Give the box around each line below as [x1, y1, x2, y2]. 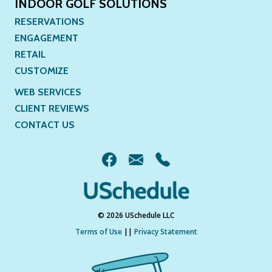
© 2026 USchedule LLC [98, 209, 174, 220]
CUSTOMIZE [14, 64, 69, 76]
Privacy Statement [134, 226, 197, 237]
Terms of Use [75, 226, 122, 237]
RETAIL [14, 48, 46, 60]
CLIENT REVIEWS [14, 102, 89, 114]
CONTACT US [14, 118, 75, 131]
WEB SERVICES [14, 86, 81, 98]
